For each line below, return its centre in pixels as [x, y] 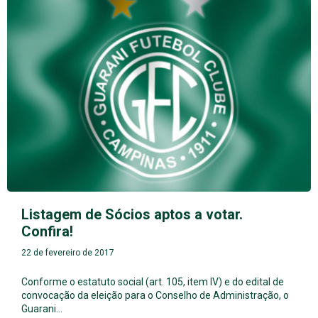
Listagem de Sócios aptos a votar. [132, 214]
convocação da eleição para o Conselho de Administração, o [155, 295]
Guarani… [42, 308]
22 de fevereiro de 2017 [68, 252]
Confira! [47, 231]
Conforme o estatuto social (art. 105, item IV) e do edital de [153, 281]
